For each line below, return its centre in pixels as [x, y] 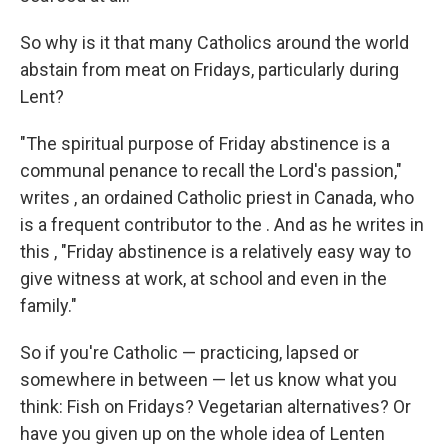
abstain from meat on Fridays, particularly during [209, 69]
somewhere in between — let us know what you [208, 379]
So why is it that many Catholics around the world [214, 42]
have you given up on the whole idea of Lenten [202, 433]
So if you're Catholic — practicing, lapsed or [189, 352]
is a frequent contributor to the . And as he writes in [222, 224]
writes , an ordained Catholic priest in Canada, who [217, 197]
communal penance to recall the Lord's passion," [211, 170]
